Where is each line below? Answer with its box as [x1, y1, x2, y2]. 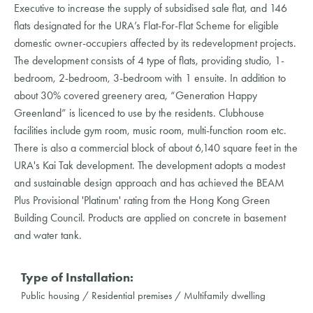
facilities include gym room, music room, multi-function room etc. [14, 123, 286, 137]
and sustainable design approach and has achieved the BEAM [14, 175, 284, 189]
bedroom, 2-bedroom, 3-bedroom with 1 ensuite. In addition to [14, 71, 286, 85]
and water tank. [14, 228, 82, 242]
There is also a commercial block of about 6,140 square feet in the [14, 140, 298, 154]
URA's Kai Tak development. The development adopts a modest [14, 158, 285, 172]
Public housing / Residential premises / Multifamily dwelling [21, 289, 265, 302]
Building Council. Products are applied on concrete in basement [14, 210, 286, 224]
